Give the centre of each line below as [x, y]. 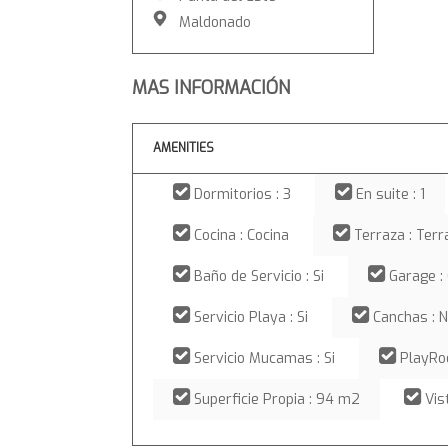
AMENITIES [183, 148]
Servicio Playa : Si [251, 317]
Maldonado [213, 22]
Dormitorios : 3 [242, 194]
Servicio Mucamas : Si [264, 358]
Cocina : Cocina [241, 235]
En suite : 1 [390, 194]
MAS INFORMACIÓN [211, 88]
